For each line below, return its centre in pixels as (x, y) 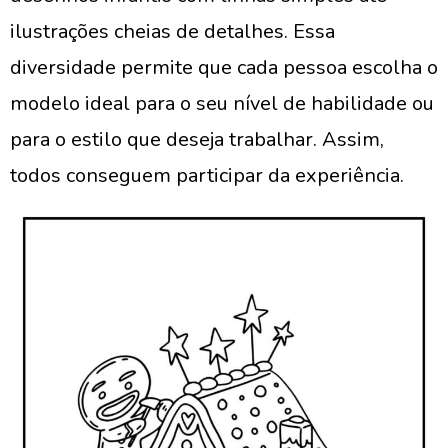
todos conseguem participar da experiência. (207, 175)
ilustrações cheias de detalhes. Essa (172, 31)
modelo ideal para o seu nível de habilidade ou (222, 103)
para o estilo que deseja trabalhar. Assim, (197, 139)
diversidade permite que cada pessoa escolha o (224, 67)
